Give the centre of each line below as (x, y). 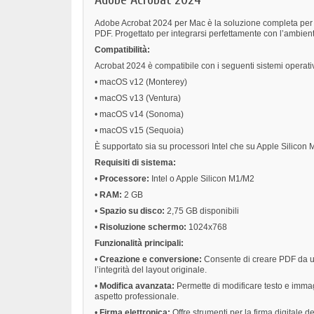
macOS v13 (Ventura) (140, 98)
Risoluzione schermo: (143, 227)
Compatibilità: (122, 50)
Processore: (124, 179)
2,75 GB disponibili (202, 211)
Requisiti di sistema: (135, 163)
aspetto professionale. (137, 297)
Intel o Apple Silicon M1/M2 (202, 179)
